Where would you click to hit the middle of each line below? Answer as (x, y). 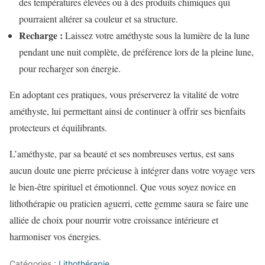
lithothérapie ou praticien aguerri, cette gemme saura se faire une (129, 203)
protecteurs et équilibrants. (58, 127)
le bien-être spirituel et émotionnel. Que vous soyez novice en (123, 186)
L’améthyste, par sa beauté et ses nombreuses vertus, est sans (122, 153)
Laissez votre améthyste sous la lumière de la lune (156, 35)
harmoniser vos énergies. (55, 236)
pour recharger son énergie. (70, 68)
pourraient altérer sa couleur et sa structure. (98, 18)
